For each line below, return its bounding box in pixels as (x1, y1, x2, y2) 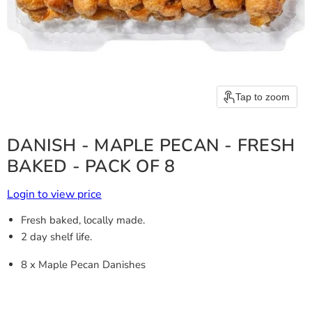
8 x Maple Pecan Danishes (21, 258, 146, 272)
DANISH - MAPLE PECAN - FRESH (7, 134, 295, 157)
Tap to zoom (235, 91, 290, 102)
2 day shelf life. (21, 230, 92, 244)
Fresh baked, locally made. (21, 213, 145, 227)
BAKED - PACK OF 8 (7, 155, 175, 178)
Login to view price (7, 187, 102, 202)
